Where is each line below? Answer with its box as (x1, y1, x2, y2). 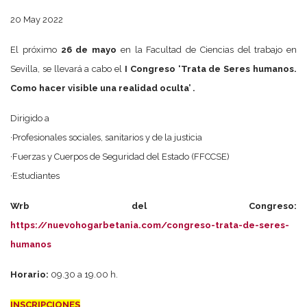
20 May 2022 (10, 14, 63, 25)
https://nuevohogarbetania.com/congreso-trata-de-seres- (10, 220, 289, 230)
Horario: (10, 269, 51, 280)
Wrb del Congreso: (10, 201, 297, 211)
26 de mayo (60, 45, 116, 55)
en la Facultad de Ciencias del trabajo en (116, 45, 297, 55)
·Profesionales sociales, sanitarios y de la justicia (10, 132, 202, 143)
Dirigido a (10, 113, 49, 123)
